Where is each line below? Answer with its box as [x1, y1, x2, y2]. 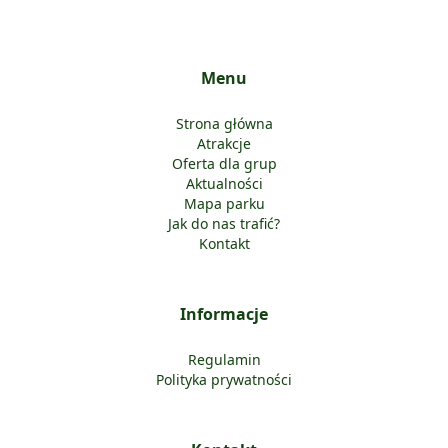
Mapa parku [183, 194, 265, 213]
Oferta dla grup [171, 154, 277, 173]
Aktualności [185, 174, 263, 193]
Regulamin [187, 350, 261, 369]
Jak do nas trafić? [168, 214, 280, 233]
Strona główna [175, 114, 273, 133]
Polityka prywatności [156, 370, 292, 389]
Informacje [180, 303, 268, 325]
